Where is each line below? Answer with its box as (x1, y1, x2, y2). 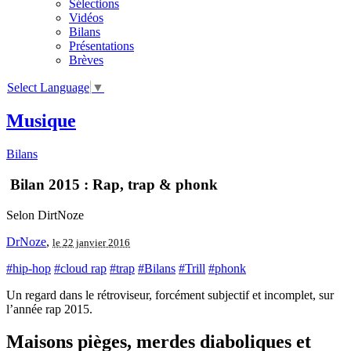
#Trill (179, 261, 205, 275)
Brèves (69, 53, 103, 67)
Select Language (7, 81, 89, 95)
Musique (6, 110, 76, 132)
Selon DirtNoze (6, 208, 84, 222)
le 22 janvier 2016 (52, 236, 130, 248)
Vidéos (69, 11, 103, 24)
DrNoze (6, 234, 46, 248)
